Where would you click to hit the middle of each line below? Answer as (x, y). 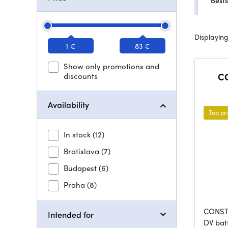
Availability (68, 105)
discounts (81, 76)
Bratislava (82, 151)
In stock (78, 134)
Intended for (71, 215)
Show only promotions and (111, 66)
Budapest (81, 168)
